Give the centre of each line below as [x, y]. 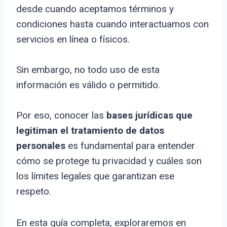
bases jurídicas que [149, 116]
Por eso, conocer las [61, 116]
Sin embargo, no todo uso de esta [88, 70]
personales [41, 146]
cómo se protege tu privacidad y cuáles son [109, 161]
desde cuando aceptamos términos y [95, 9]
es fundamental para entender [130, 146]
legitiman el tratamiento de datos [90, 131]
